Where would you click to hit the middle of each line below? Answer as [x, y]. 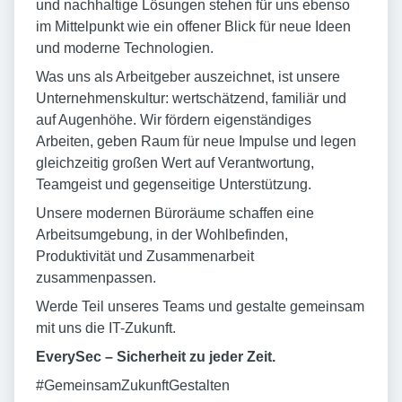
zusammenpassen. [96, 278]
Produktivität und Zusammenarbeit [145, 256]
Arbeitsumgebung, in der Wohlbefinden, [162, 235]
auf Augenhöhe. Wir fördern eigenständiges [174, 120]
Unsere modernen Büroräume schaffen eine [175, 213]
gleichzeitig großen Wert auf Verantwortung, [175, 163]
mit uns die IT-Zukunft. [106, 328]
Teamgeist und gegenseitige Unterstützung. [174, 184]
